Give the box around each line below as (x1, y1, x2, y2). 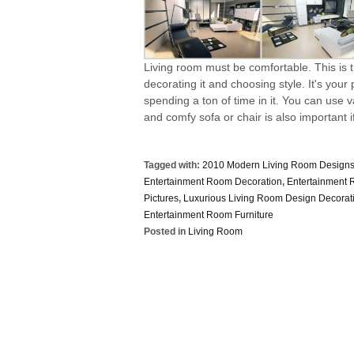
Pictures (144, 193, 179, 205)
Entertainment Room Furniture (144, 209, 273, 221)
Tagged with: (144, 160, 202, 171)
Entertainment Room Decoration (144, 176, 282, 188)
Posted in (144, 226, 188, 238)
